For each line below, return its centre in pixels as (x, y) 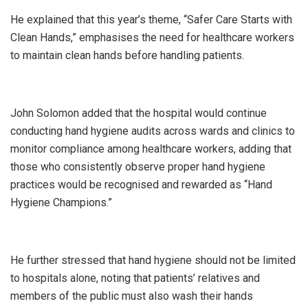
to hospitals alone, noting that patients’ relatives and (135, 278)
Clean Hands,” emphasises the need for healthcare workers (152, 38)
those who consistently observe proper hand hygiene (138, 167)
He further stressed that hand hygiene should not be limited (153, 261)
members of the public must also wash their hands (132, 296)
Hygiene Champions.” (61, 203)
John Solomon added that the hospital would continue (139, 113)
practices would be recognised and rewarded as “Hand (141, 185)
